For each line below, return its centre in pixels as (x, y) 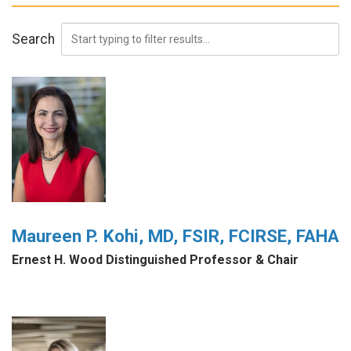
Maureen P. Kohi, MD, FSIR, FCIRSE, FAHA (175, 236)
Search (33, 39)
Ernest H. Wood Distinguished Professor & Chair (155, 260)
